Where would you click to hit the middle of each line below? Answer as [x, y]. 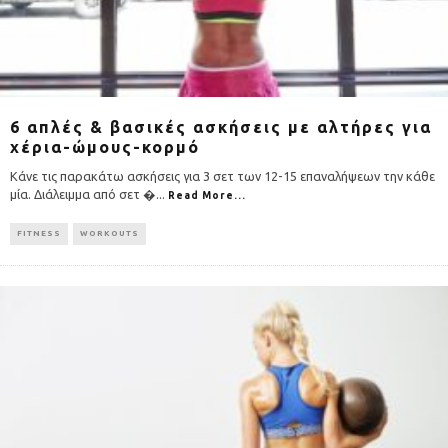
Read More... [207, 195]
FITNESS [39, 233]
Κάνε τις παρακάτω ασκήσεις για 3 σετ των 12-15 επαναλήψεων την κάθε [222, 175]
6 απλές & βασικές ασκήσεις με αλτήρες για [221, 126]
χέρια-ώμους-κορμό [105, 146]
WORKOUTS [109, 233]
